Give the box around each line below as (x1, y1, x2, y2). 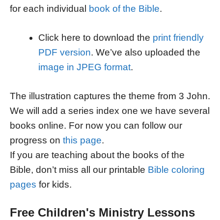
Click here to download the (38, 32, 153, 43)
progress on (10, 135, 63, 145)
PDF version (38, 47, 91, 57)
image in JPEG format (38, 61, 131, 72)
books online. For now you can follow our (10, 120, 182, 131)
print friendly (152, 32, 204, 43)
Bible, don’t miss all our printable (10, 164, 148, 175)
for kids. (36, 179, 72, 190)
